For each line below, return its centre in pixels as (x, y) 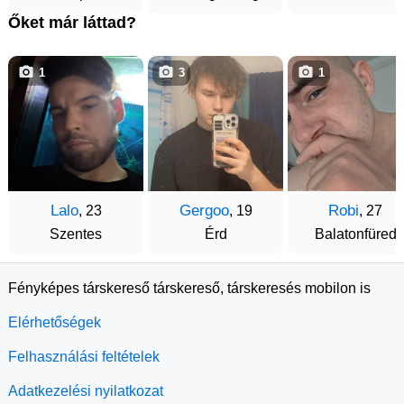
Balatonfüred (355, 234)
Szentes (76, 234)
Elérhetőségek (55, 322)
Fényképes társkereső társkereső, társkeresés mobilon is (189, 288)
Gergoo (204, 211)
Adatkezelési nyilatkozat (86, 391)
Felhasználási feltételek (84, 357)
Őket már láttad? (72, 23)
